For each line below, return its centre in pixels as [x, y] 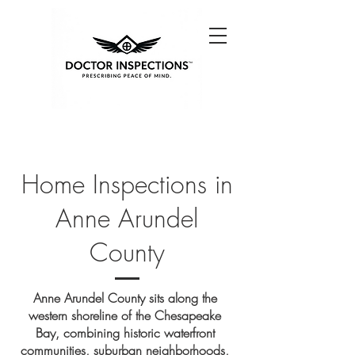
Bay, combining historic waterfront [125, 333]
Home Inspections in [127, 184]
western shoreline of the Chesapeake [125, 315]
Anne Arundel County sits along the [125, 298]
